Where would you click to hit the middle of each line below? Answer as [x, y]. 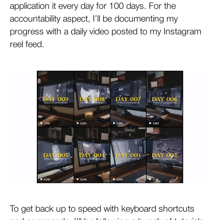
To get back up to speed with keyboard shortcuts [102, 209]
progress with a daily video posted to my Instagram [106, 32]
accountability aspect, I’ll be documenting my [94, 19]
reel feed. [27, 44]
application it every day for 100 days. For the [93, 6]
